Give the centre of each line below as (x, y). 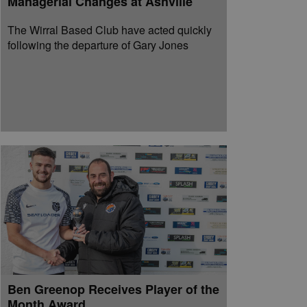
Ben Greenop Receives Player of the (113, 289)
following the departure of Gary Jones (98, 45)
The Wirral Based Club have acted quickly (110, 29)
